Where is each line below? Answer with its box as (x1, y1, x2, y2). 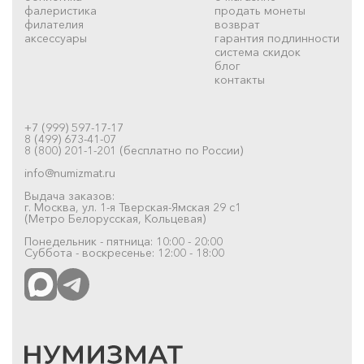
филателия (24, 16, 84, 32)
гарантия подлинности (214, 30, 340, 45)
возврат (214, 16, 260, 32)
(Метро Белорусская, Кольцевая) (24, 210, 206, 226)
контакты (214, 71, 265, 87)
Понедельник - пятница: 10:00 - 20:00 (24, 233, 223, 249)
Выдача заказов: (24, 188, 115, 203)
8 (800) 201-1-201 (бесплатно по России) (24, 142, 243, 158)
